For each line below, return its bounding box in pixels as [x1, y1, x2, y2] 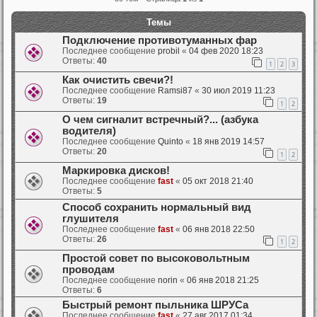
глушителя [62, 212, 119, 224]
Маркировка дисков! [62, 164, 170, 176]
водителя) [62, 125, 116, 137]
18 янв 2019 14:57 [192, 137, 265, 147]
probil [158, 46, 180, 57]
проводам [62, 263, 115, 275]
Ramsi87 [158, 86, 192, 96]
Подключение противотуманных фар [62, 35, 257, 47]
